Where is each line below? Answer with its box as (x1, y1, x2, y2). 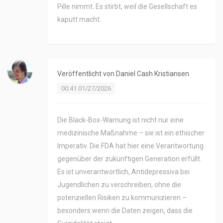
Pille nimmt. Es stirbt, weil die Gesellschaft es (57, 2, 197, 11)
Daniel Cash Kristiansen (116, 70, 189, 78)
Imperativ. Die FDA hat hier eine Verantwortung (57, 142, 204, 150)
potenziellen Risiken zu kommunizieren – (57, 194, 187, 202)
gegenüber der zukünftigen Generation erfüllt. (57, 155, 202, 163)
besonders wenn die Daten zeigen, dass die (57, 207, 193, 215)
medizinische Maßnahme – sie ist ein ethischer (57, 129, 205, 137)
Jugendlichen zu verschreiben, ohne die (57, 181, 181, 189)
